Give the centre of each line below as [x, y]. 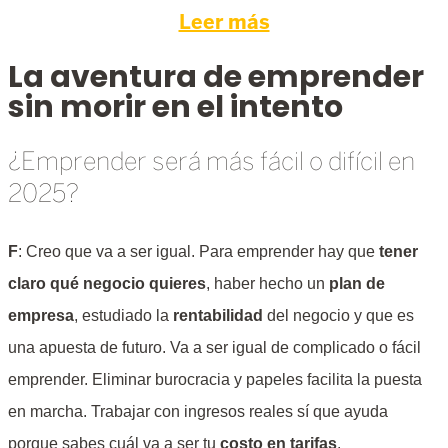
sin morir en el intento [175, 107]
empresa [41, 316]
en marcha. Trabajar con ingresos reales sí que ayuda [198, 412]
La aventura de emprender [216, 77]
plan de [357, 284]
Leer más [224, 22]
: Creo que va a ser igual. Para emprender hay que [198, 252]
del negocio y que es [338, 316]
